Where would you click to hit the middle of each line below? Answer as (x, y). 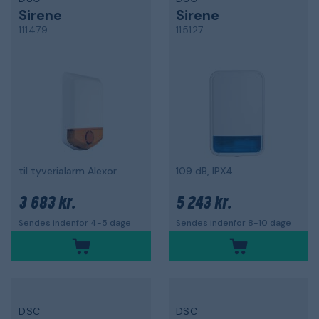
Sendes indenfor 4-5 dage (75, 223)
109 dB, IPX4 (204, 171)
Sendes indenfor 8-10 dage (233, 223)
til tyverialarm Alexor (68, 171)
